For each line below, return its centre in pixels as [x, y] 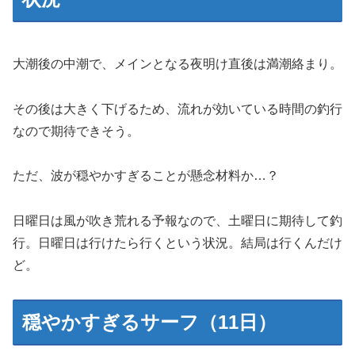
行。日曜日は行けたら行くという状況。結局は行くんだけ [177, 243]
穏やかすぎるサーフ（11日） [149, 322]
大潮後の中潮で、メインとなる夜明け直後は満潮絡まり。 [177, 63]
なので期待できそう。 [76, 131]
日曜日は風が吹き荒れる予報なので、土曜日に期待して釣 [177, 221]
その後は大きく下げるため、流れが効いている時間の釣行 [177, 109]
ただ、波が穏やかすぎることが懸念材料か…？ [146, 176]
